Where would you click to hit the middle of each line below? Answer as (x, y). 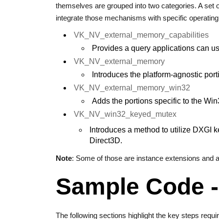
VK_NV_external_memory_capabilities (141, 35)
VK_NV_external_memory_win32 (132, 88)
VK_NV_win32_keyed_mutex (125, 114)
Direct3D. (106, 141)
